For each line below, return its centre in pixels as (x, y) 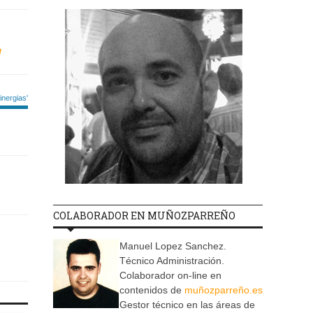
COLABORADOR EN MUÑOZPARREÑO (144, 216)
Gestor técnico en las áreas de (187, 305)
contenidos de (152, 290)
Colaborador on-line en (170, 276)
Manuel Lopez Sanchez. (173, 246)
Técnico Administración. (172, 261)
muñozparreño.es (224, 290)
